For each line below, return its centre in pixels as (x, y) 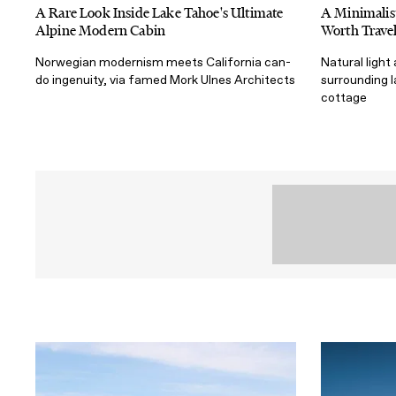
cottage (344, 97)
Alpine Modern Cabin (101, 30)
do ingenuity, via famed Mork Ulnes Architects (165, 80)
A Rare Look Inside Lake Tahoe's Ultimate (160, 12)
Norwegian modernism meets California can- (163, 62)
